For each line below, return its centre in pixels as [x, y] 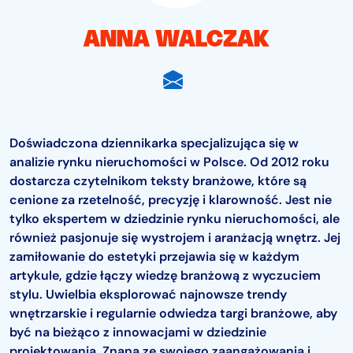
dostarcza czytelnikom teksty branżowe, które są [158, 181]
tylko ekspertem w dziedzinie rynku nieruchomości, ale [175, 219]
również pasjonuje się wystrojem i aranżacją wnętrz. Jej [175, 238]
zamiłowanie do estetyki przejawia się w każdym [154, 256]
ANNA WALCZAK [176, 40]
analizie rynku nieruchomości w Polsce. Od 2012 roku [169, 162]
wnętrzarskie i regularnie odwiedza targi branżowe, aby [173, 313]
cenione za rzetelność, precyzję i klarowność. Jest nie [171, 200]
